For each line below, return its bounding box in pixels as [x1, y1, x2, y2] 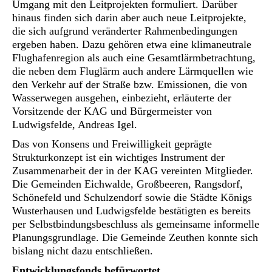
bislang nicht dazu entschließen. [12, 245, 153, 257]
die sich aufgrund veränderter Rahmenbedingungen [12, 25, 237, 37]
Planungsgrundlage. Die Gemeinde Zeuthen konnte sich [12, 231, 258, 243]
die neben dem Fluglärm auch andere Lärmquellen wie [12, 65, 253, 77]
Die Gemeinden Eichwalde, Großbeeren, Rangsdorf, [12, 178, 243, 190]
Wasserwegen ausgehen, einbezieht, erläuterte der [12, 92, 231, 104]
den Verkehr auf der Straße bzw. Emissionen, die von [12, 78, 247, 90]
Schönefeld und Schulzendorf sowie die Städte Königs [12, 191, 252, 203]
